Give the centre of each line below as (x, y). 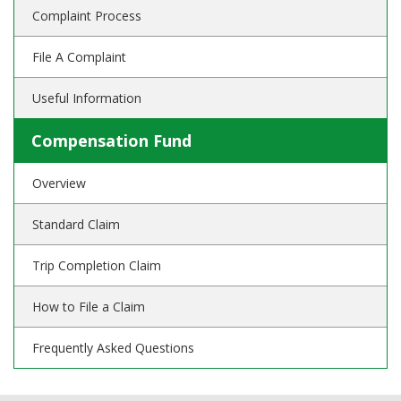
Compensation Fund (111, 141)
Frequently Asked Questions (113, 348)
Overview (59, 183)
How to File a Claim (89, 307)
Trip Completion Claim (97, 265)
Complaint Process (87, 16)
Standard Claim (76, 224)
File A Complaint (79, 57)
